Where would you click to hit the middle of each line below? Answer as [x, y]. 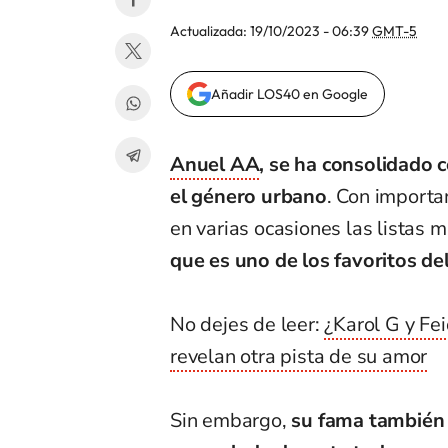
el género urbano [248, 197]
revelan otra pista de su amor [299, 357]
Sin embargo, [228, 421]
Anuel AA [215, 165]
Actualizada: [210, 31]
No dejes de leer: [247, 325]
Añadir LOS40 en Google [289, 94]
